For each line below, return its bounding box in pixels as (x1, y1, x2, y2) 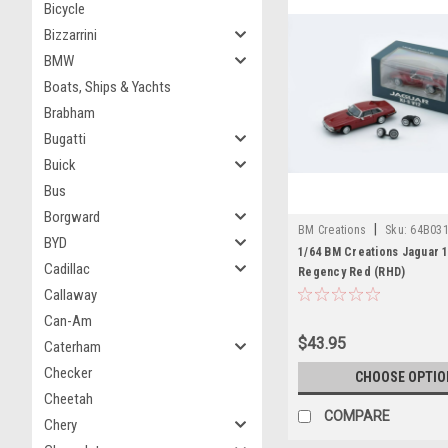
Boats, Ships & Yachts (44, 78, 171, 96)
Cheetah (44, 390, 93, 408)
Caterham (44, 338, 101, 356)
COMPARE (324, 407, 390, 424)
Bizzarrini (44, 26, 97, 44)
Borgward (44, 208, 100, 226)
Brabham (44, 104, 95, 122)
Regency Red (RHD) (298, 264, 406, 279)
